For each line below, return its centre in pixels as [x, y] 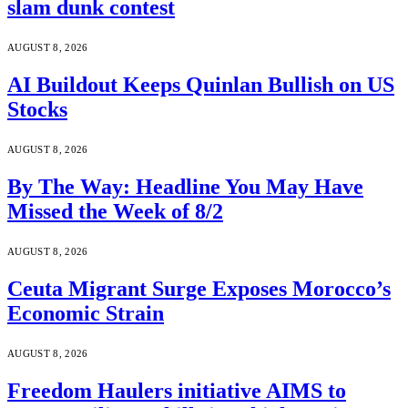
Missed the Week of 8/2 [115, 211]
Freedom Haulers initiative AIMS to [177, 390]
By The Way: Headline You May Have [185, 186]
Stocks [37, 110]
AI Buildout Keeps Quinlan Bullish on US [201, 85]
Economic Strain [86, 313]
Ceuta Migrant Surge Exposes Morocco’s [199, 288]
